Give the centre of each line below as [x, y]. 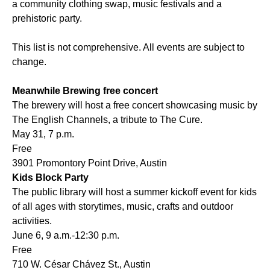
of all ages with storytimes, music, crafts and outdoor [123, 207]
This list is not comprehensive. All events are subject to [128, 48]
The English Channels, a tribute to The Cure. [108, 120]
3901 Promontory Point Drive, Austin [89, 163]
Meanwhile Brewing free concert [85, 91]
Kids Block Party [50, 178]
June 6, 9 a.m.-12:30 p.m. [66, 236]
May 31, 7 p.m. [44, 134]
